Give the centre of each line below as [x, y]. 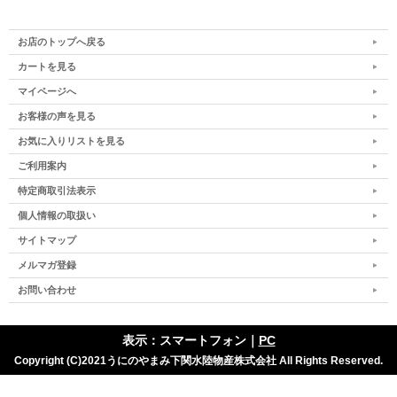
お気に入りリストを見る [71, 141]
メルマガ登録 [47, 265]
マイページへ [47, 92]
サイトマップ [47, 241]
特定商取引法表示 [57, 191]
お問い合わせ [47, 290]
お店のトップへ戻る [62, 42]
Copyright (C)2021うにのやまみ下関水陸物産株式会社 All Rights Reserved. [198, 361]
